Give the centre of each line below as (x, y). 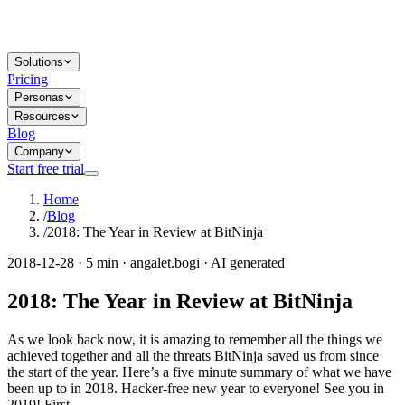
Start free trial (46, 169)
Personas (39, 97)
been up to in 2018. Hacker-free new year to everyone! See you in (196, 388)
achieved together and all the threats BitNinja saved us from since (193, 355)
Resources (42, 116)
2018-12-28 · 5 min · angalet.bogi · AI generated (146, 263)
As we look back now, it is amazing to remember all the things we (195, 339)
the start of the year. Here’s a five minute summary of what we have (199, 372)
